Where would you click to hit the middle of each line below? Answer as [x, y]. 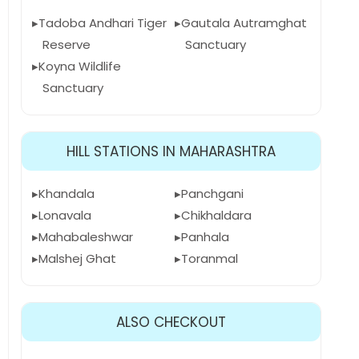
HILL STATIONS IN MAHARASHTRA [171, 151]
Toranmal [209, 258]
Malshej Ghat [77, 258]
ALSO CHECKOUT [171, 322]
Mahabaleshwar [86, 237]
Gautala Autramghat [244, 23]
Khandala [67, 194]
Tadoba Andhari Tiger [103, 23]
